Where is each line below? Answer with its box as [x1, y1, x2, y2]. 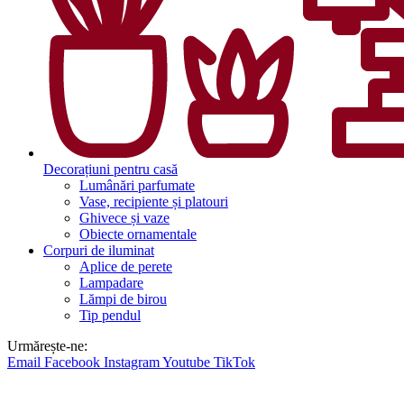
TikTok [214, 354, 255, 371]
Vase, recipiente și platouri [79, 194, 228, 210]
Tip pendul [79, 308, 141, 324]
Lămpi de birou [79, 291, 167, 308]
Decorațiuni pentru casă [43, 161, 178, 178]
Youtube [162, 354, 210, 371]
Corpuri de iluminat [43, 243, 154, 259]
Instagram [104, 354, 160, 371]
